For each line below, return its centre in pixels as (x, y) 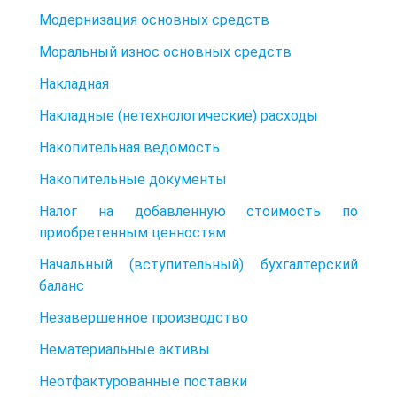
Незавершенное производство (144, 317)
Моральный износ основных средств (165, 51)
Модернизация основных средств (154, 19)
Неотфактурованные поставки (143, 381)
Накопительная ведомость (129, 147)
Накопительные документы (133, 179)
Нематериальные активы (125, 349)
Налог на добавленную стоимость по (198, 211)
